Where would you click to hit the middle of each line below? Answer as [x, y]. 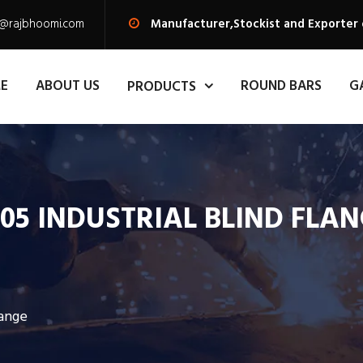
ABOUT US [68, 86]
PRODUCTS [162, 87]
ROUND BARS [281, 86]
